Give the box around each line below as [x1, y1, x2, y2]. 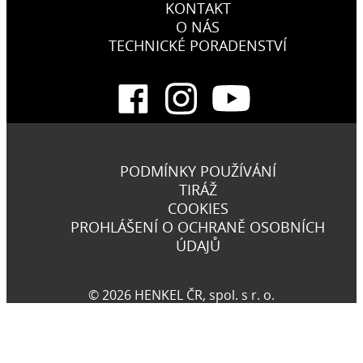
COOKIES [167, 198, 228, 218]
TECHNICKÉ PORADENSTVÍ [109, 35, 287, 55]
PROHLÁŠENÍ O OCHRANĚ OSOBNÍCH [70, 216, 325, 237]
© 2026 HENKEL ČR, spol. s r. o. [88, 285, 275, 304]
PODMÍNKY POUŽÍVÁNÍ [119, 160, 276, 181]
